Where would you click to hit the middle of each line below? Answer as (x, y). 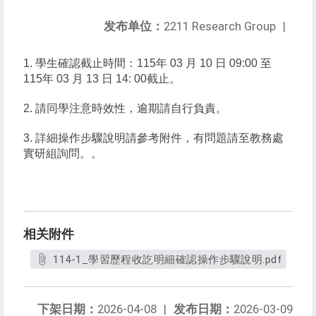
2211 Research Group (220, 26)
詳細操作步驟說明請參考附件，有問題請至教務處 (159, 138)
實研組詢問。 (57, 154)
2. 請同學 (46, 109)
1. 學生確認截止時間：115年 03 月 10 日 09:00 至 (147, 63)
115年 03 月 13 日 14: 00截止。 (102, 79)
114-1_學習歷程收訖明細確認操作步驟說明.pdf (168, 260)
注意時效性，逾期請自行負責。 (148, 109)
